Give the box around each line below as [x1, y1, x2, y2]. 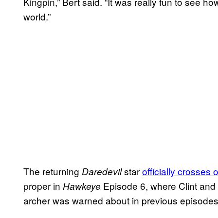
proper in [23, 179, 63, 192]
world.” [23, 9, 53, 23]
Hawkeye [63, 179, 101, 192]
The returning [23, 164, 82, 178]
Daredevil [82, 164, 122, 178]
